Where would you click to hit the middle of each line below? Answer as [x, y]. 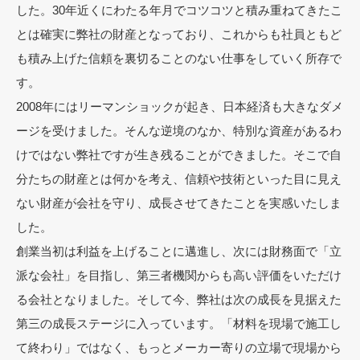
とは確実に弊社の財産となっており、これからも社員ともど [179, 34]
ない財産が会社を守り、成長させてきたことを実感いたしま [179, 202]
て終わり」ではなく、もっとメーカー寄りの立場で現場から [179, 347]
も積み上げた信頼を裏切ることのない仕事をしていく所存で [179, 58]
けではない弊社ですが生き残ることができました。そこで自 [179, 154]
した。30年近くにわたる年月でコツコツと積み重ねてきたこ [179, 10]
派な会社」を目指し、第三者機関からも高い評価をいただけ [179, 275]
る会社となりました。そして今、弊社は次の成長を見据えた [179, 299]
